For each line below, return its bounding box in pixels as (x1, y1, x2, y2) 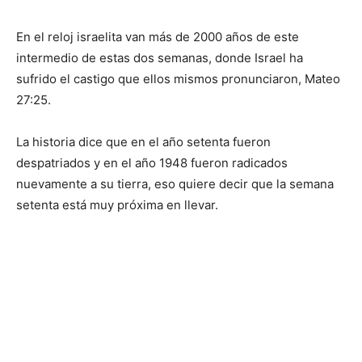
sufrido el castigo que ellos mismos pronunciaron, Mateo (16, 71, 340, 87)
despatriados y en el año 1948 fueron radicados (16, 155, 288, 171)
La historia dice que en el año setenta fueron (16, 134, 271, 150)
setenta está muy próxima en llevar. (16, 197, 218, 213)
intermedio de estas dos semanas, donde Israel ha (16, 50, 303, 66)
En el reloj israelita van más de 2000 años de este (16, 29, 299, 45)
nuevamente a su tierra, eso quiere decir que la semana (16, 176, 334, 192)
